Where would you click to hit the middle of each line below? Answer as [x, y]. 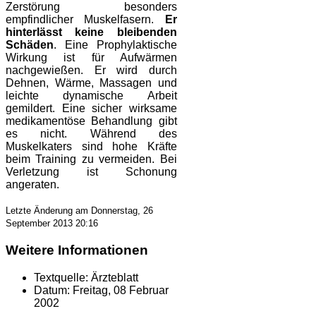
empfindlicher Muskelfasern [79, 20]
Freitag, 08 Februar [121, 290]
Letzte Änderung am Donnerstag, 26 [79, 211]
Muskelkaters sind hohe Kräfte [91, 147]
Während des [133, 134]
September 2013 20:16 [52, 224]
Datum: [52, 290]
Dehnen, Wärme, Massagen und [91, 83]
